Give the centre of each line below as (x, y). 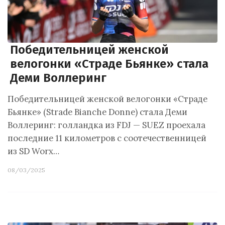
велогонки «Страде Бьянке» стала (109, 64)
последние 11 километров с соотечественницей (107, 138)
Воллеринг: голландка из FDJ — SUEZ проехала (106, 125)
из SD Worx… (33, 151)
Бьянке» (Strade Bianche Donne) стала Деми (97, 112)
